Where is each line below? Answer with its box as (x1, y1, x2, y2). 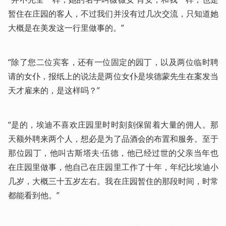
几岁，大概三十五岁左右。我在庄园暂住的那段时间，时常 (8, 176, 218, 187)
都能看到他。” (8, 190, 60, 201)
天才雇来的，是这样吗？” (8, 85, 100, 96)
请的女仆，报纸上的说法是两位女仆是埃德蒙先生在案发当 (8, 71, 218, 82)
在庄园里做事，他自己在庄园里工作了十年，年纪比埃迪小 (8, 161, 218, 173)
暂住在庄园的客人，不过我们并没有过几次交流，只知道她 (8, 8, 218, 19)
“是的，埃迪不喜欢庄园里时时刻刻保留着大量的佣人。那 (8, 119, 218, 130)
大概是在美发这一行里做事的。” (8, 22, 124, 33)
